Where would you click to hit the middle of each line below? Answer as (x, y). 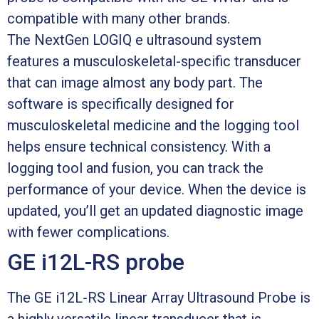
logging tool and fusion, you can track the (135, 168)
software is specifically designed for (121, 104)
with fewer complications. (88, 232)
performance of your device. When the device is (157, 189)
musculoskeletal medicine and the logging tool (153, 125)
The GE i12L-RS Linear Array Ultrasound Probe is (159, 297)
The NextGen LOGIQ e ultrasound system (134, 40)
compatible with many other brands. (119, 18)
